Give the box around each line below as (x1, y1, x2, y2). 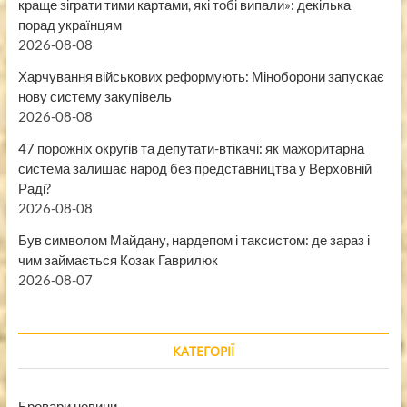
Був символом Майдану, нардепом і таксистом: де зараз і (17, 231, 370, 248)
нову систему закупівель (17, 87, 172, 104)
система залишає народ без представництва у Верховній (17, 159, 372, 176)
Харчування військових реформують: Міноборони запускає (17, 67, 384, 84)
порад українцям (17, 15, 122, 33)
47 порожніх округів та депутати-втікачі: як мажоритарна (17, 139, 364, 156)
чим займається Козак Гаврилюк (17, 251, 218, 268)
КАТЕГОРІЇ (172, 342, 234, 360)
